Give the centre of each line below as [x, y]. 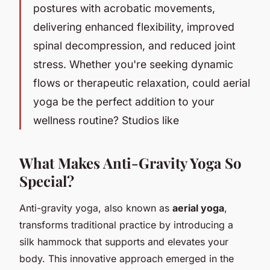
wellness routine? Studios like [108, 120]
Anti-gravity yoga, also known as [96, 208]
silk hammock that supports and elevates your [124, 241]
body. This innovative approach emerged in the [127, 258]
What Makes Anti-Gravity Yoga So [130, 162]
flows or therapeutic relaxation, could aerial [142, 83]
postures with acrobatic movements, [124, 8]
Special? [47, 181]
